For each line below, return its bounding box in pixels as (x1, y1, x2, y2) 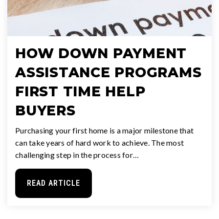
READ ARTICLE (27, 178, 80, 188)
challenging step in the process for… (15, 150, 139, 160)
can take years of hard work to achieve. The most (15, 138, 184, 148)
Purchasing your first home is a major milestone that (15, 126, 194, 135)
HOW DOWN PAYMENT (15, 45, 187, 62)
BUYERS (15, 102, 76, 119)
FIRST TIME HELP (15, 83, 146, 100)
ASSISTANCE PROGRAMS (15, 64, 202, 81)
